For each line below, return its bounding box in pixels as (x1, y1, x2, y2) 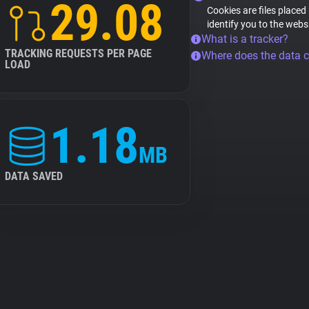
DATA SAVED (5, 170, 63, 183)
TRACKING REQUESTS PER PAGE (5, 47, 152, 60)
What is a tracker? (201, 32, 288, 46)
